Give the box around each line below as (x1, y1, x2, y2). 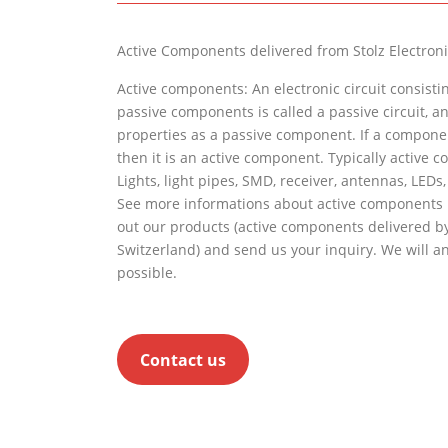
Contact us (139, 348, 226, 371)
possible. (117, 263, 177, 283)
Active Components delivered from (117, 41, 353, 61)
